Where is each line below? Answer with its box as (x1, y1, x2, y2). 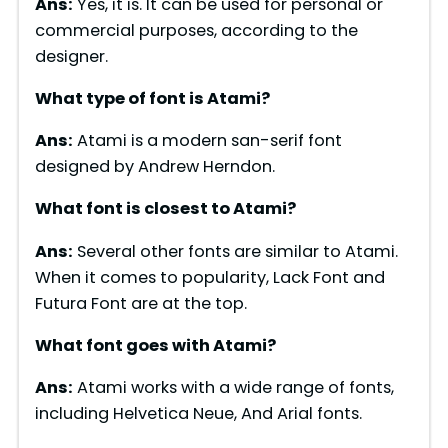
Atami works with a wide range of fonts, (72, 376, 394, 400)
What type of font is (34, 86, 207, 110)
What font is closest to (34, 197, 233, 221)
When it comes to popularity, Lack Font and (34, 265, 385, 289)
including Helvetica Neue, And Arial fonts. (34, 402, 362, 426)
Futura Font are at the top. (34, 291, 247, 315)
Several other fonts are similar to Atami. (72, 239, 398, 263)
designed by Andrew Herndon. (34, 155, 275, 179)
